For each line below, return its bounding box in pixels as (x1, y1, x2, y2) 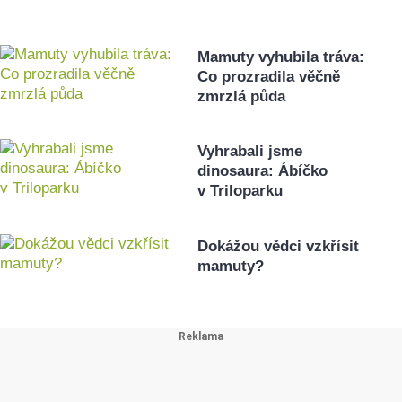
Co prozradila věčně (197, 68, 341, 86)
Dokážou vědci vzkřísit (197, 237, 360, 255)
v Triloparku (197, 182, 284, 200)
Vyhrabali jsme (197, 143, 303, 161)
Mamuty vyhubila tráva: (197, 48, 365, 66)
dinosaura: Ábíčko (197, 162, 328, 180)
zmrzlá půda (197, 88, 286, 106)
